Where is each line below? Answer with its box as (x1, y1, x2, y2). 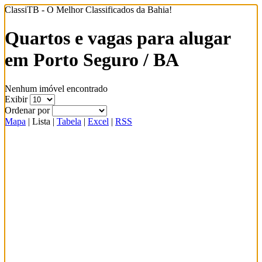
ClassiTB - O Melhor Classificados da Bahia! (5, 5, 172, 15)
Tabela (57, 116, 81, 126)
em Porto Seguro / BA (5, 49, 179, 71)
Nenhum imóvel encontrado (5, 83, 108, 94)
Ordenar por (5, 105, 52, 115)
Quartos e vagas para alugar (5, 27, 230, 49)
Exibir (5, 94, 30, 104)
